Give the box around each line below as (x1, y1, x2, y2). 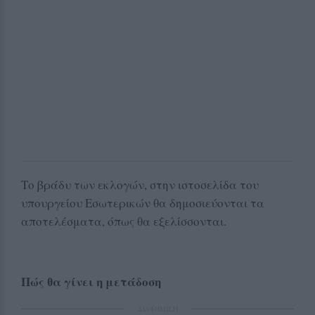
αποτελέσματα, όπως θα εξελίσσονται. (21, 212, 226, 229)
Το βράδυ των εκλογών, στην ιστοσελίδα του (21, 176, 259, 193)
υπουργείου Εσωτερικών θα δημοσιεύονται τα (21, 194, 264, 211)
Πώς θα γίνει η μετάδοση (21, 272, 161, 290)
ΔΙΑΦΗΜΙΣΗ (137, 303, 178, 314)
